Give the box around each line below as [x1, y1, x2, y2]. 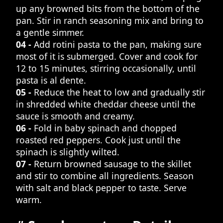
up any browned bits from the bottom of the [16, 2, 200, 15]
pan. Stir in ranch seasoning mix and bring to [16, 14, 204, 27]
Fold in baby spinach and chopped [34, 122, 177, 134]
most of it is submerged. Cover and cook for [16, 50, 198, 63]
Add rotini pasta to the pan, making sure [34, 38, 202, 51]
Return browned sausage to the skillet [34, 158, 191, 170]
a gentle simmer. [16, 26, 84, 39]
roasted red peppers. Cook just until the [16, 134, 181, 146]
